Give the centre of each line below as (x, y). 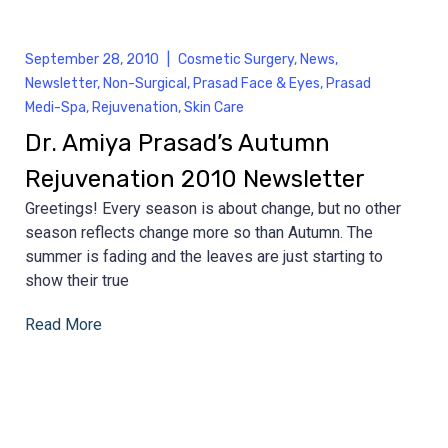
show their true (77, 280)
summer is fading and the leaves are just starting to (204, 256)
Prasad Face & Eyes (256, 83)
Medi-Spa (55, 107)
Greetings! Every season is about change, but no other (213, 208)
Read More (63, 324)
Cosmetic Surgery (236, 59)
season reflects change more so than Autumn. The (199, 232)
